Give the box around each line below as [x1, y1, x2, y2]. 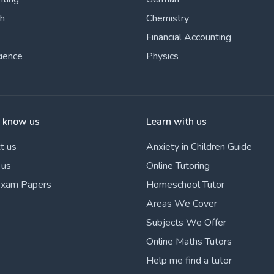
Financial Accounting [146, 31, 231, 44]
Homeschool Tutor [146, 178, 224, 191]
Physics [146, 50, 179, 63]
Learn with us [146, 115, 207, 128]
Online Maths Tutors [146, 235, 232, 248]
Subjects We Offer [146, 216, 226, 229]
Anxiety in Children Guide [146, 140, 252, 154]
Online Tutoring [146, 159, 210, 172]
